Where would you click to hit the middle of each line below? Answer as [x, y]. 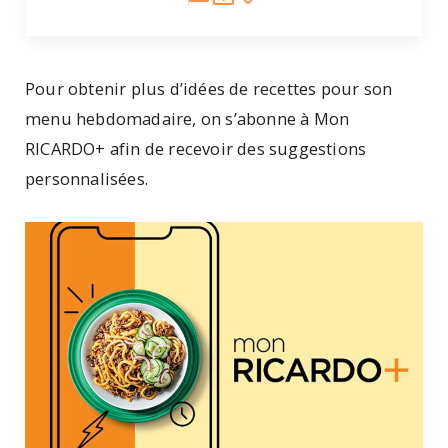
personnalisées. [89, 179]
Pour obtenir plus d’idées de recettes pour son [209, 89]
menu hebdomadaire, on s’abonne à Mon [187, 119]
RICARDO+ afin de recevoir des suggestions [196, 149]
